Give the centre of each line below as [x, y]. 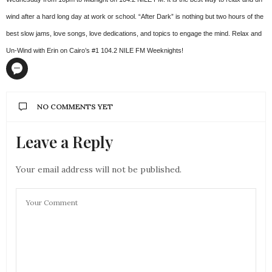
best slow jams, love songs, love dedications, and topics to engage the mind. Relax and [134, 34]
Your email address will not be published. [99, 170]
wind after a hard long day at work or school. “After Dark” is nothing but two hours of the [135, 17]
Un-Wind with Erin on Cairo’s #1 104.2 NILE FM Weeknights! [95, 51]
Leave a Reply [64, 142]
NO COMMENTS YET [75, 107]
